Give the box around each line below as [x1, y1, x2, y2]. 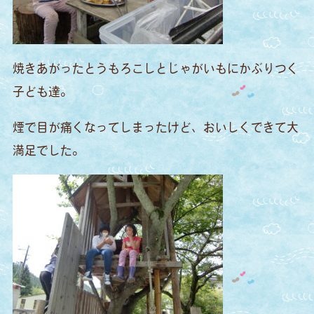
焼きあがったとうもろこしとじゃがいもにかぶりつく [12, 62, 299, 74]
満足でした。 [12, 144, 84, 156]
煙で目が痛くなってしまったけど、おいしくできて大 [12, 121, 299, 133]
